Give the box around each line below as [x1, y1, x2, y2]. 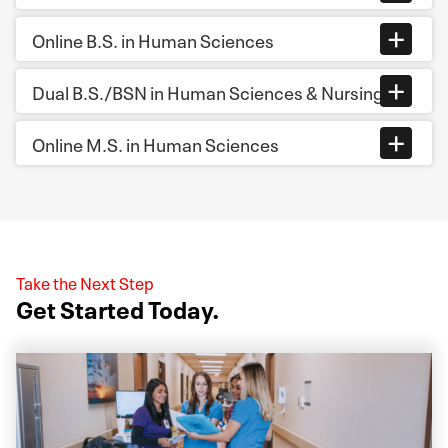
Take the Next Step [16, 269, 154, 294]
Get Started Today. [16, 290, 220, 325]
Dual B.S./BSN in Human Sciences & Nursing [32, 77, 384, 105]
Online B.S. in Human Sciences [32, 25, 274, 53]
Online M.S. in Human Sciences [32, 129, 279, 157]
